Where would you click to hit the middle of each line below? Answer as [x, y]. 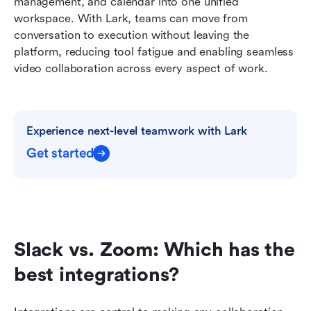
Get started [60, 154]
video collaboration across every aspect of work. [141, 69]
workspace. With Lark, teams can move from [131, 19]
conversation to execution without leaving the [132, 35]
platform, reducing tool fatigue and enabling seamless [154, 52]
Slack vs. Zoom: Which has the [154, 250]
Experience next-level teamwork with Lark [137, 131]
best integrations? [97, 275]
